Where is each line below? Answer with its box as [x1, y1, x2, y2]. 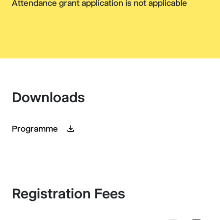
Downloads [12, 89, 85, 106]
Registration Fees [12, 185, 125, 202]
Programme [12, 124, 60, 134]
